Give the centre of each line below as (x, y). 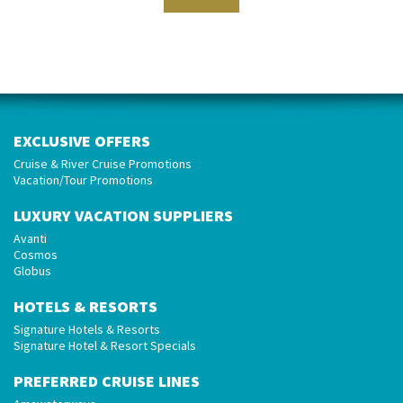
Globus (32, 271)
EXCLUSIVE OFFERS (82, 141)
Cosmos (36, 255)
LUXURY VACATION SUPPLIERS (123, 215)
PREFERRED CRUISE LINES (107, 381)
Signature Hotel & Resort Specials (105, 345)
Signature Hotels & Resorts (87, 329)
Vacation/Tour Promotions (83, 180)
